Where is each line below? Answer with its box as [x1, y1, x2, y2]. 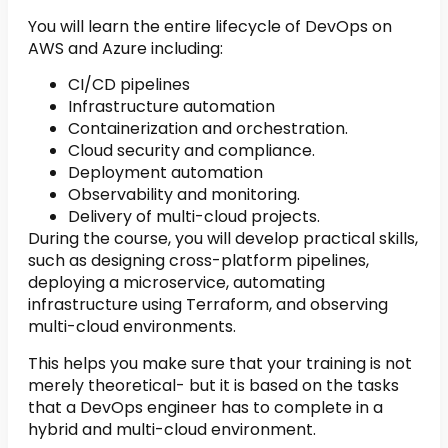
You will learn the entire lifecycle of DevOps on [28, 14, 392, 38]
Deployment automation [68, 161, 263, 185]
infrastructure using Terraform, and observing [28, 293, 388, 317]
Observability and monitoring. [68, 183, 300, 207]
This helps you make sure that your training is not [28, 351, 412, 375]
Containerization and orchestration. [68, 117, 348, 141]
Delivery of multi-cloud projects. [68, 205, 320, 229]
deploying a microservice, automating [28, 271, 325, 295]
